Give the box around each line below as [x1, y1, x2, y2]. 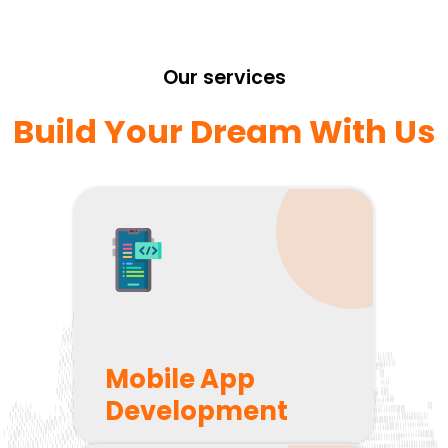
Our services [162, 64, 286, 92]
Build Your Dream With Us [13, 109, 435, 155]
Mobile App [104, 360, 255, 397]
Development [104, 392, 288, 429]
